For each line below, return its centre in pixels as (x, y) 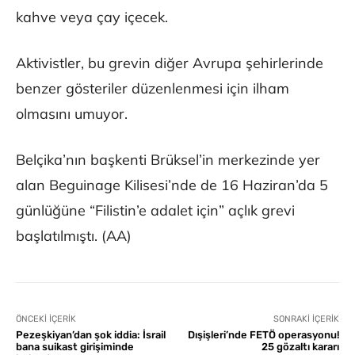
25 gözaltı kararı (300, 347)
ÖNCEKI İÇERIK (46, 319)
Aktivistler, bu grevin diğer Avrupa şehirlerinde (170, 63)
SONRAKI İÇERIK (306, 319)
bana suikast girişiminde (75, 347)
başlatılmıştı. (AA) (74, 236)
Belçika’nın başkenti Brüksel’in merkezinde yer (168, 160)
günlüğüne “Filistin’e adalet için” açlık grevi (155, 211)
